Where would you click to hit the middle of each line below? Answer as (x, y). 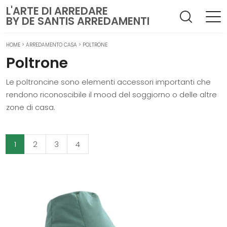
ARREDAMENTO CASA (51, 45)
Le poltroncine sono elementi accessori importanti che (108, 82)
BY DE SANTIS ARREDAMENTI (78, 21)
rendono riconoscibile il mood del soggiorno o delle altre (111, 94)
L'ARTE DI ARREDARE (57, 11)
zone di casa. (31, 107)
